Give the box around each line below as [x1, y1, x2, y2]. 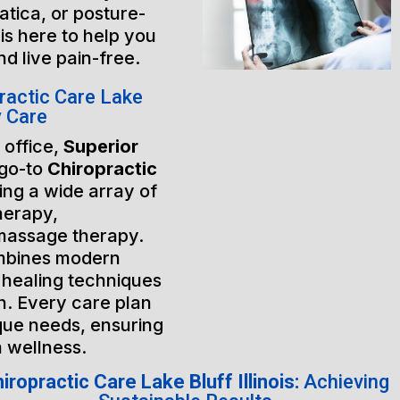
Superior [62, 136, 138, 157]
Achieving [304, 371, 390, 393]
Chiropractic [46, 158, 157, 179]
